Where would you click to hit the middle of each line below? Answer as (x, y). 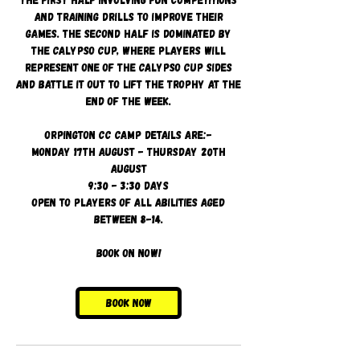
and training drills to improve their (129, 16)
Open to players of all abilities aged (129, 202)
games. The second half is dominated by (129, 33)
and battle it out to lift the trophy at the (129, 84)
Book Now (129, 303)
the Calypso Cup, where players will (129, 50)
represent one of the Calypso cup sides (129, 67)
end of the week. (129, 101)
